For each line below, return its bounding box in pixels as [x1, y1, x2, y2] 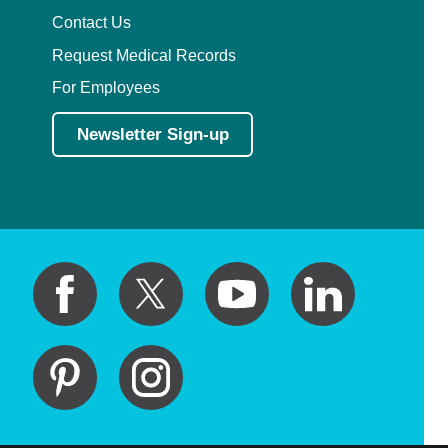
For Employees [52, 78, 161, 97]
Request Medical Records [52, 45, 237, 64]
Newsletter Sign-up [76, 124, 229, 145]
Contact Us [52, 13, 132, 32]
